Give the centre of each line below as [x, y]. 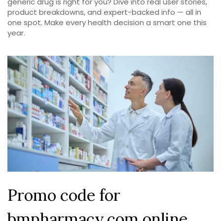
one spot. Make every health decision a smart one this [107, 22]
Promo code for [64, 195]
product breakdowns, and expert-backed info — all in [104, 12]
